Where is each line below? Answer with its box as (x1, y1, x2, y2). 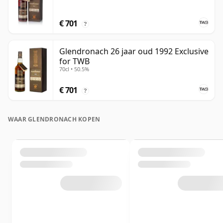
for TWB (59, 56, 90, 67)
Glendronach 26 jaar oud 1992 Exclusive (59, 46, 209, 57)
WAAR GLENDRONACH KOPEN (8, 115, 101, 124)
